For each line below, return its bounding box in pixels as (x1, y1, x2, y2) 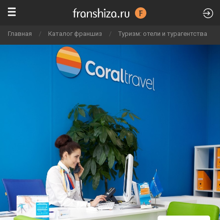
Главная (8, 30, 32, 37)
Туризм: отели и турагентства (118, 30, 207, 37)
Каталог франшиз (48, 30, 102, 37)
